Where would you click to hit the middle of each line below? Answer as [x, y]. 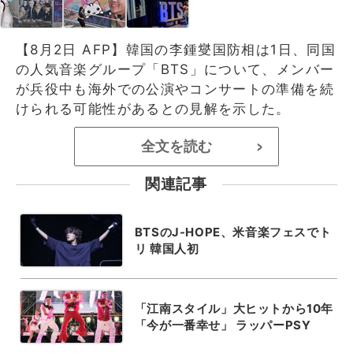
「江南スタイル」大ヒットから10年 [234, 308]
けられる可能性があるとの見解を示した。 [153, 108]
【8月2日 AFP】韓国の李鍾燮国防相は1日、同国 [176, 49]
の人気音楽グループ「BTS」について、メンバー [175, 69]
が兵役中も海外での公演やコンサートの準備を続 [175, 89]
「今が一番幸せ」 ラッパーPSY [223, 325]
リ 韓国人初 [167, 248]
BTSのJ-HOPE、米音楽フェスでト [233, 232]
